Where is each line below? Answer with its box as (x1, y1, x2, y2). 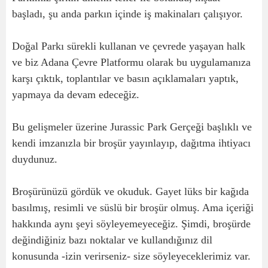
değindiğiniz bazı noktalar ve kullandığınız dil (12, 234, 212, 246)
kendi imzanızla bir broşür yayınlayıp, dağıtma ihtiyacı (12, 137, 251, 149)
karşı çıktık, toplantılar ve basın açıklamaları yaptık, (12, 72, 239, 84)
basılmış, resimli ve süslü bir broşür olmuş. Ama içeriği (12, 202, 254, 214)
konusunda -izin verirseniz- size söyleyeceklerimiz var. (12, 250, 251, 262)
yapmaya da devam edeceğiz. (12, 89, 139, 100)
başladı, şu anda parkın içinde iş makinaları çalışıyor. (12, 8, 243, 20)
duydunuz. (12, 153, 60, 165)
